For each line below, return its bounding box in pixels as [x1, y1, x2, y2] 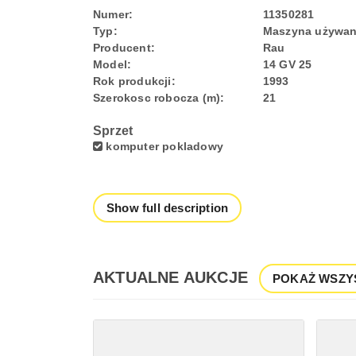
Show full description [106, 201, 229, 215]
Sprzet [93, 124, 133, 137]
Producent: [93, 41, 155, 54]
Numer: [93, 8, 133, 21]
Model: [93, 58, 132, 71]
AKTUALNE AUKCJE [93, 269, 248, 286]
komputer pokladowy [103, 140, 224, 153]
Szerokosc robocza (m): [93, 91, 225, 104]
